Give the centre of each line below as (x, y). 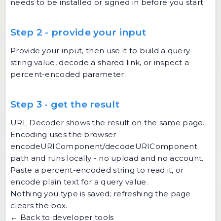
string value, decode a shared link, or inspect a (100, 62)
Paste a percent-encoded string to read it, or (97, 170)
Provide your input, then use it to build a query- (102, 51)
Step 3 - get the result (65, 104)
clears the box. (39, 205)
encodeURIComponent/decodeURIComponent (104, 146)
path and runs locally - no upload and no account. (107, 158)
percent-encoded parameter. (68, 74)
